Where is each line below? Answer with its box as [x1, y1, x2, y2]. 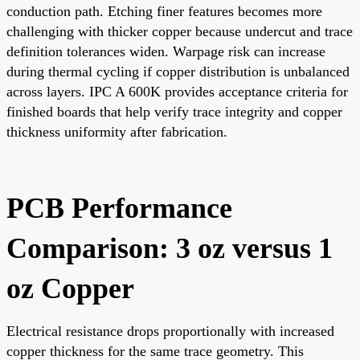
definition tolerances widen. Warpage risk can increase [6, 43, 325, 59]
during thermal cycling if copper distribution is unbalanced [6, 63, 350, 80]
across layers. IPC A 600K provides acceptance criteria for [6, 83, 348, 100]
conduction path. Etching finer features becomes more [6, 2, 322, 19]
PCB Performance [6, 191, 232, 224]
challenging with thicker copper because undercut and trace [6, 22, 353, 39]
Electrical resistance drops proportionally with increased [6, 322, 334, 339]
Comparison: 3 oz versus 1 [6, 231, 333, 264]
